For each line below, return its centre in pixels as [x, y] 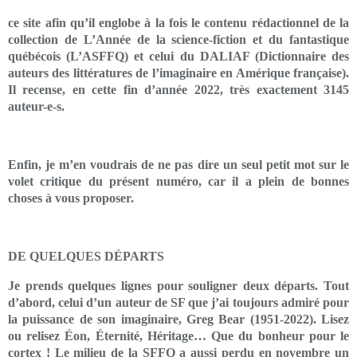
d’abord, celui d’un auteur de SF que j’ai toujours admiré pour [178, 302]
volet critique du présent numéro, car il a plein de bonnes [178, 181]
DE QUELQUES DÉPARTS [86, 256]
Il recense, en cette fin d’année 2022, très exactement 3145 [178, 89]
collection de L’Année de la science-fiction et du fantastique [178, 39]
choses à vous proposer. [71, 198]
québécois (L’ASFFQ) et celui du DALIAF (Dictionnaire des [178, 56]
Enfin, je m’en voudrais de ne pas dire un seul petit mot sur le [178, 164]
